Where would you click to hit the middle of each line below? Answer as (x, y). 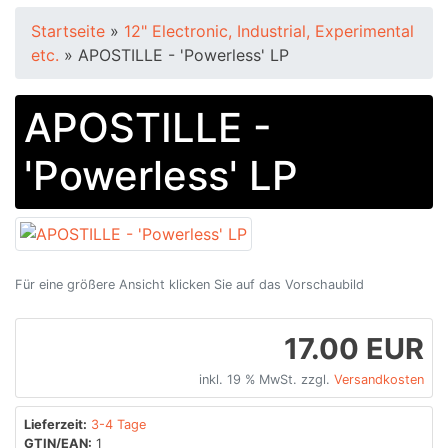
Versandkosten (379, 379)
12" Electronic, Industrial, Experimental (269, 30)
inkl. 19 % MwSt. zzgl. (266, 379)
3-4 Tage (118, 424)
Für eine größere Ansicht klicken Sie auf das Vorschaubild (189, 284)
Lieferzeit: (55, 424)
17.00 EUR (354, 348)
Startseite (70, 30)
